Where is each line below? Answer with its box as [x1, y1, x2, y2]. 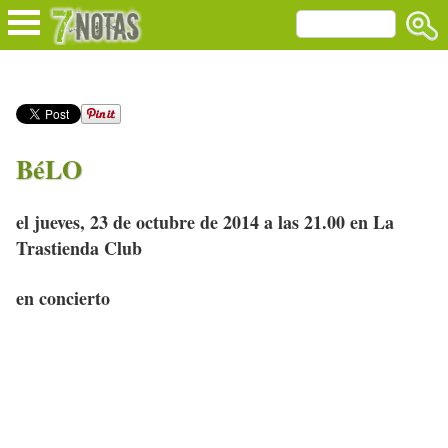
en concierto [16, 285, 110, 312]
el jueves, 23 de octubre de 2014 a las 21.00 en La [16, 209, 394, 236]
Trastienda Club [16, 235, 142, 262]
